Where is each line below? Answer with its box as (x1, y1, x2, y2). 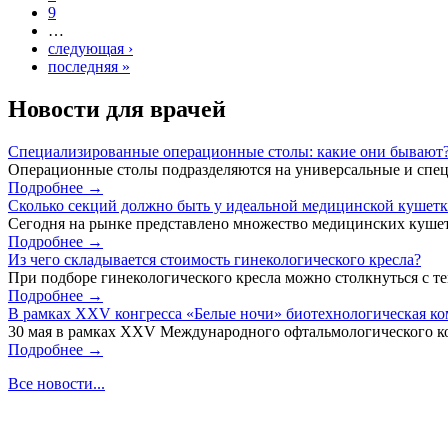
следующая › (48, 39, 133, 57)
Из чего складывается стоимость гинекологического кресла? (8, 250, 421, 268)
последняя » (48, 57, 130, 75)
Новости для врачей (8, 95, 226, 122)
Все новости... (8, 374, 105, 392)
